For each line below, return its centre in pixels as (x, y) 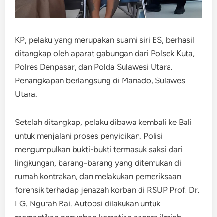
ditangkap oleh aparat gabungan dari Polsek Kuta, (105, 53)
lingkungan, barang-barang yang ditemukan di (98, 163)
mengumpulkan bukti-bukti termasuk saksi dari (99, 149)
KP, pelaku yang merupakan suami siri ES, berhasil (105, 39)
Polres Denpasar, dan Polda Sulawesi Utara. (94, 67)
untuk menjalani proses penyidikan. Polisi (89, 135)
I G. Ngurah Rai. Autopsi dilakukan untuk (88, 203)
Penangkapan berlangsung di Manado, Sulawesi (101, 80)
